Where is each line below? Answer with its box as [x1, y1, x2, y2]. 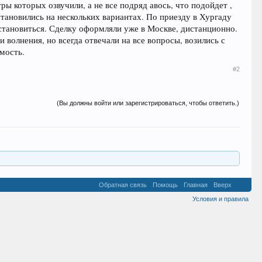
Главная [183, 181, 208, 188]
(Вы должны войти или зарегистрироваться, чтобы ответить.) [57, 99, 240, 106]
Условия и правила [192, 195, 249, 202]
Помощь [152, 181, 178, 188]
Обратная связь [98, 181, 147, 188]
